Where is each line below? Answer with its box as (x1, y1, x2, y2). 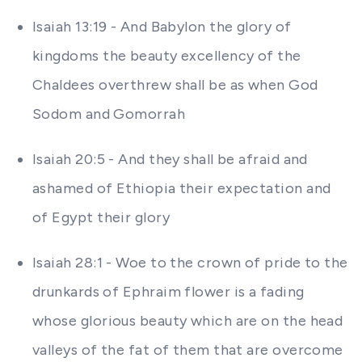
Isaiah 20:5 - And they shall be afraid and (32, 150, 308, 168)
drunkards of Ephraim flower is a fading (32, 283, 305, 301)
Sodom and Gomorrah (32, 105, 186, 123)
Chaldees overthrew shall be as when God (32, 76, 318, 94)
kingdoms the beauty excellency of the (32, 47, 301, 65)
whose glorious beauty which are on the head (32, 312, 343, 330)
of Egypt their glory (32, 208, 170, 226)
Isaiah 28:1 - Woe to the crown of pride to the (32, 254, 348, 271)
